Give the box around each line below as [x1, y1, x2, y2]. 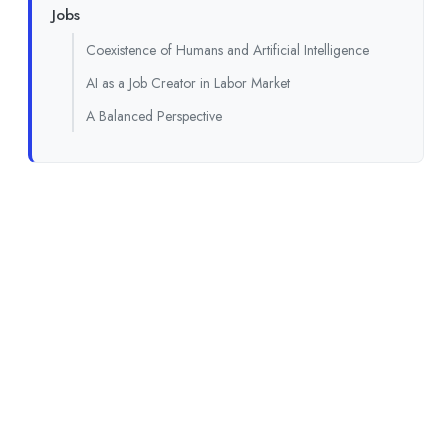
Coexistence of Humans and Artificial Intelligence [86, 39, 369, 60]
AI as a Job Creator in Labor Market [86, 72, 290, 93]
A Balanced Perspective [86, 105, 222, 126]
